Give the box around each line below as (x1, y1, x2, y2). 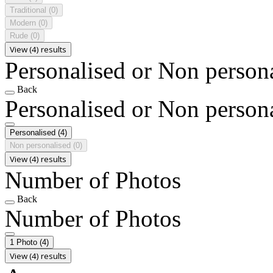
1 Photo (10, 237, 40, 247)
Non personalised (10, 140, 73, 150)
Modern (10, 18, 38, 27)
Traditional (10, 5, 49, 15)
